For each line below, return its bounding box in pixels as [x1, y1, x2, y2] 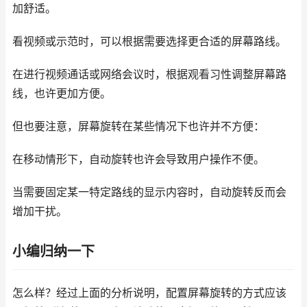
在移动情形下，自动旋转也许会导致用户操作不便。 [12, 153, 265, 166]
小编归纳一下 [12, 243, 95, 260]
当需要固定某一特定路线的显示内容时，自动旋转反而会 [12, 186, 286, 199]
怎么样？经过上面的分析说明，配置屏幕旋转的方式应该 [12, 286, 286, 299]
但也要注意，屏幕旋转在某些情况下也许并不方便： [12, 120, 265, 133]
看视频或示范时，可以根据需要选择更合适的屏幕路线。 [12, 35, 286, 48]
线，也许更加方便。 [12, 87, 111, 100]
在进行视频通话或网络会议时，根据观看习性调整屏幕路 [12, 68, 286, 81]
